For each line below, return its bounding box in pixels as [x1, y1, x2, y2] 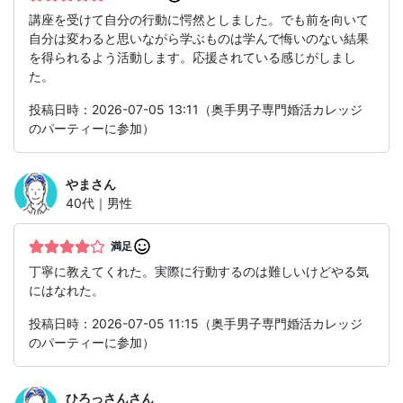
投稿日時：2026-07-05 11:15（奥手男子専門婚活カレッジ [29, 316, 363, 332]
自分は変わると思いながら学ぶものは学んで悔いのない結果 [29, 31, 369, 47]
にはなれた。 [29, 282, 104, 299]
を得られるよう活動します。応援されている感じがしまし [29, 49, 356, 66]
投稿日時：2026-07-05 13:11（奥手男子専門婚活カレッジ [29, 102, 363, 118]
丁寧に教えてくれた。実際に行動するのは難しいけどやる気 [29, 264, 369, 280]
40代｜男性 [66, 195, 132, 211]
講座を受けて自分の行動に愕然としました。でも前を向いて [29, 12, 369, 28]
